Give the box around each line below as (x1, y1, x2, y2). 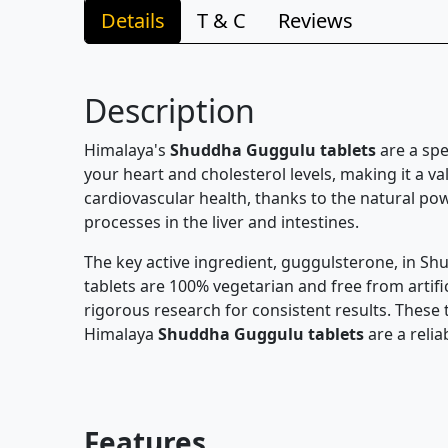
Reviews (278, 7, 353, 34)
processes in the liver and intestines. (84, 211, 359, 233)
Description (84, 89, 255, 132)
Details (101, 7, 165, 34)
